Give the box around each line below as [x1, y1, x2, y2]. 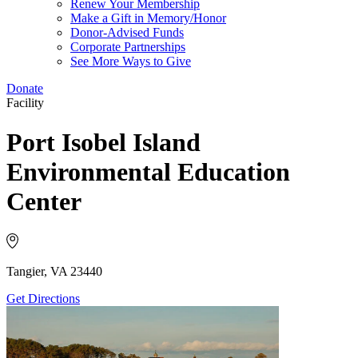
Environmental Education [6, 157, 290, 186]
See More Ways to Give [70, 54, 191, 69]
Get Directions [6, 292, 80, 306]
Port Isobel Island [6, 127, 201, 157]
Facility [6, 96, 44, 110]
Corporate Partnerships [70, 40, 185, 54]
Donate [6, 82, 43, 96]
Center [6, 186, 82, 216]
